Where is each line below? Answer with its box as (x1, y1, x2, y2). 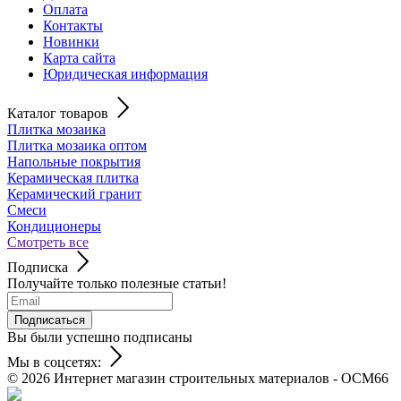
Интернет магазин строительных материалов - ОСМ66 (54, 370, 388, 386)
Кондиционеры (7, 218, 101, 234)
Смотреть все (7, 234, 89, 250)
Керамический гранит (7, 185, 141, 201)
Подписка (7, 259, 68, 275)
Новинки (43, 33, 99, 49)
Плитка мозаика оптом (7, 137, 147, 153)
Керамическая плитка (7, 169, 139, 185)
